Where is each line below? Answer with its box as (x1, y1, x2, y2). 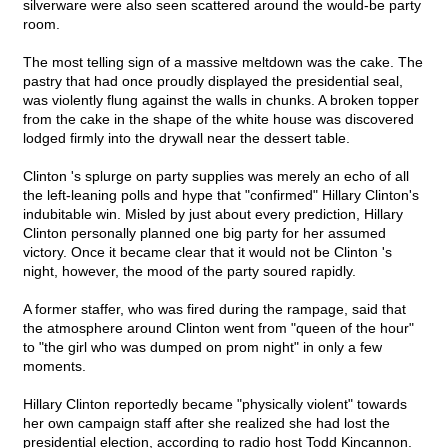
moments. (23, 358, 86, 375)
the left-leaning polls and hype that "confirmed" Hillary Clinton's (23, 187, 419, 204)
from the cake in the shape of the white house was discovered (23, 111, 414, 128)
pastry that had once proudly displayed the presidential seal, (23, 73, 403, 90)
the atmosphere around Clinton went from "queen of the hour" (23, 320, 414, 337)
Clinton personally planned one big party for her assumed (23, 225, 386, 242)
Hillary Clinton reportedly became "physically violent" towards (23, 396, 407, 413)
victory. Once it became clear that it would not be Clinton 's (23, 244, 392, 261)
